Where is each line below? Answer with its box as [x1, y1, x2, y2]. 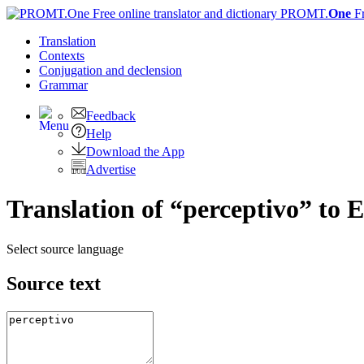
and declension [106, 63, 182, 77]
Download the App [86, 145, 184, 158]
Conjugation [39, 63, 106, 77]
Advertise [86, 162, 136, 176]
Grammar [39, 78, 88, 92]
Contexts [39, 49, 84, 63]
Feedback [86, 109, 136, 123]
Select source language [6, 241, 123, 256]
